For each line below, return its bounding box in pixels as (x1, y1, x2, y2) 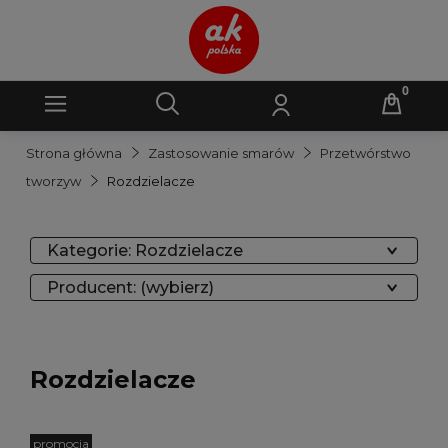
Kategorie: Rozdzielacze (47, 241, 243, 260)
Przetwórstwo (320, 145, 411, 161)
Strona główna (26, 145, 122, 161)
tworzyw (26, 173, 81, 189)
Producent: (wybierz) (47, 278, 214, 297)
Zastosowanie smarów (148, 145, 294, 161)
